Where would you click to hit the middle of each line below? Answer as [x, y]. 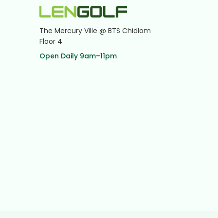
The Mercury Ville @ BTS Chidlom [95, 31]
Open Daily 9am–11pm [78, 56]
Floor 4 [51, 42]
